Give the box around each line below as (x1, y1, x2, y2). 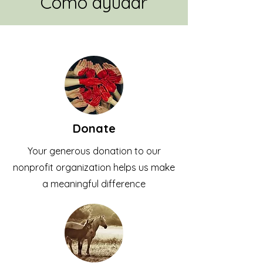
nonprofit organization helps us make (13, 161, 175, 173)
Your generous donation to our (27, 145, 161, 157)
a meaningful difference (42, 178, 146, 190)
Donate (72, 121, 116, 136)
